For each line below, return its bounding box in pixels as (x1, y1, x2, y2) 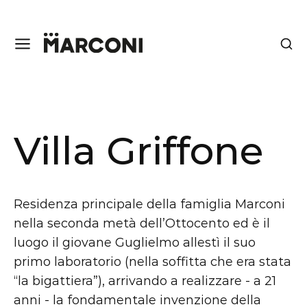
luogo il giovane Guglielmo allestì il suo (14, 235, 256, 250)
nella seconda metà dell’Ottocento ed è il (14, 216, 270, 231)
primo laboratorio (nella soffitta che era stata (14, 254, 291, 269)
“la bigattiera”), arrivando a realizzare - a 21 (14, 273, 276, 288)
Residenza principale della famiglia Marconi (14, 197, 285, 212)
